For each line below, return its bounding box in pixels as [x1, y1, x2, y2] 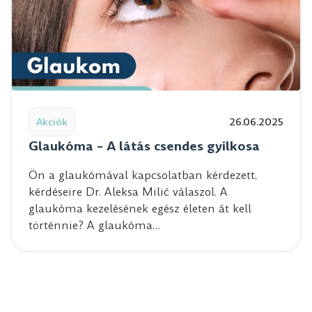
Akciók [36, 114, 68, 129]
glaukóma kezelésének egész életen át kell [29, 200, 251, 217]
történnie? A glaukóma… [29, 217, 160, 233]
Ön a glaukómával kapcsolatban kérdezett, [29, 166, 257, 183]
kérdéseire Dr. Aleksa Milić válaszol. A [29, 183, 228, 200]
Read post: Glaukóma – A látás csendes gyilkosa [11, 89, 264, 106]
